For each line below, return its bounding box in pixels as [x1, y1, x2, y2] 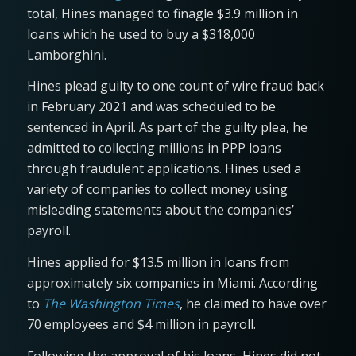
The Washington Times [42, 295, 180, 313]
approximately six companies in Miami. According [26, 274, 318, 292]
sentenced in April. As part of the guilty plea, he [26, 118, 308, 137]
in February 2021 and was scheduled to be [26, 98, 276, 116]
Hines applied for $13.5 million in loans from [26, 253, 289, 272]
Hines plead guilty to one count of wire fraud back [26, 77, 324, 95]
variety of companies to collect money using [26, 180, 288, 199]
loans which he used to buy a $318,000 [26, 25, 255, 43]
